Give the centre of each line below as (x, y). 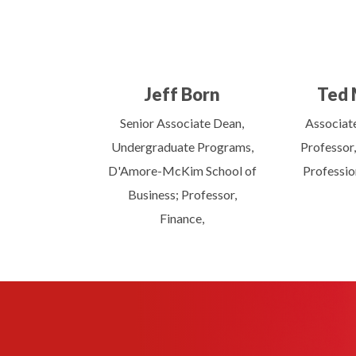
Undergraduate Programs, (182, 146)
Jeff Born (182, 94)
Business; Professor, (182, 194)
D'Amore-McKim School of (182, 170)
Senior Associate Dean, (182, 122)
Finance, (182, 218)
